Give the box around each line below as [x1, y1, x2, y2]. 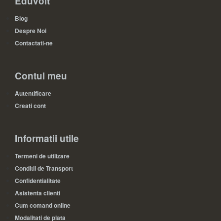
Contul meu [15, 69, 67, 82]
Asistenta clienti [15, 188, 60, 197]
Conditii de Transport [15, 164, 73, 173]
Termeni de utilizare [15, 151, 70, 160]
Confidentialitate [15, 176, 61, 185]
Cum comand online [15, 201, 71, 210]
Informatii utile [15, 132, 79, 145]
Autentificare [15, 89, 51, 98]
